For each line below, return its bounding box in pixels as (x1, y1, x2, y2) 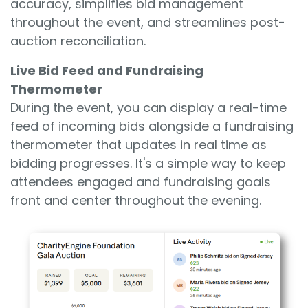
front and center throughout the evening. (10, 191, 261, 209)
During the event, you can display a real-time (10, 98, 287, 116)
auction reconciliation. (10, 32, 146, 49)
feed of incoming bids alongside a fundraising (10, 117, 294, 135)
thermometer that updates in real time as (10, 135, 267, 153)
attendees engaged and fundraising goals (10, 173, 271, 190)
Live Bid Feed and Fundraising (10, 61, 203, 79)
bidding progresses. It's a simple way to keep (10, 154, 286, 172)
